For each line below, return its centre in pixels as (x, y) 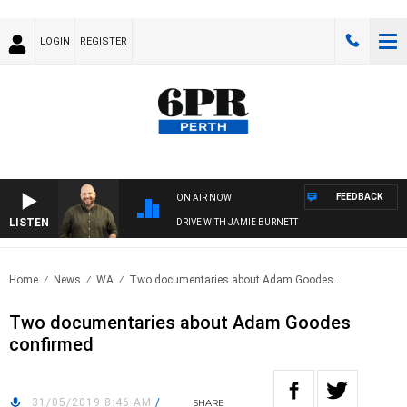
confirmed (51, 345)
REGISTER (104, 41)
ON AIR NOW (204, 198)
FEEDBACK (359, 197)
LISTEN (29, 223)
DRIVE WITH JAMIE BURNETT (237, 223)
